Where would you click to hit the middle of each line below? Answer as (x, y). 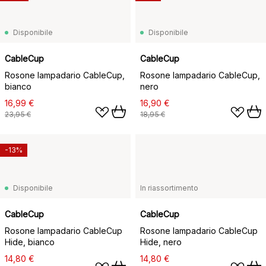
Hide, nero (161, 242)
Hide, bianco (30, 242)
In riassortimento (169, 188)
